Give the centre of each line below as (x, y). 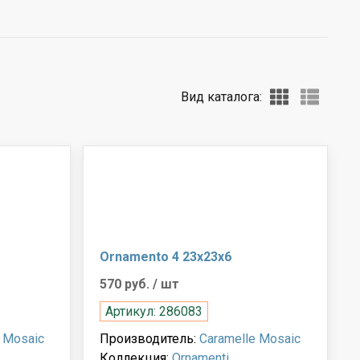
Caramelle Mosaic (250, 338)
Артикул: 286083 (154, 311)
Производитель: (150, 338)
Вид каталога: (221, 96)
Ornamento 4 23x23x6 (166, 256)
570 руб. (127, 284)
